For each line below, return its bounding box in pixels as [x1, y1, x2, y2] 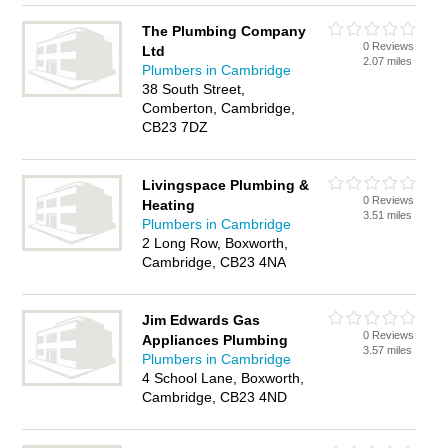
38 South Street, [142, 81, 246, 97]
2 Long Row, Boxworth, [142, 235, 289, 251]
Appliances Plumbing [142, 332, 289, 348]
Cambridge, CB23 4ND [142, 389, 288, 405]
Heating [142, 197, 196, 213]
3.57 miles [363, 344, 413, 356]
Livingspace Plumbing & [142, 177, 310, 193]
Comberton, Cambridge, [142, 100, 296, 116]
